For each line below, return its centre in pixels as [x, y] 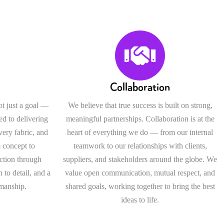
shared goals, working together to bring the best [140, 186]
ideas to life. [140, 200]
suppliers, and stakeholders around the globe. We [140, 159]
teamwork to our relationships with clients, [140, 146]
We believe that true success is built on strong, [140, 105]
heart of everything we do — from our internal [140, 132]
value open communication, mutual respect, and [140, 173]
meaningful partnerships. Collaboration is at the [140, 119]
